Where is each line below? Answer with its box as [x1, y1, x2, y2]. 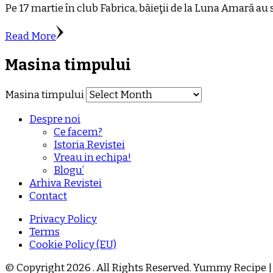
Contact [29, 190, 67, 203]
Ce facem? [54, 126, 102, 139]
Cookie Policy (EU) [29, 238, 116, 252]
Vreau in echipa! [54, 151, 131, 165]
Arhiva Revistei [29, 177, 102, 190]
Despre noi [29, 113, 80, 126]
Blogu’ [54, 164, 84, 177]
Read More [5, 29, 56, 43]
